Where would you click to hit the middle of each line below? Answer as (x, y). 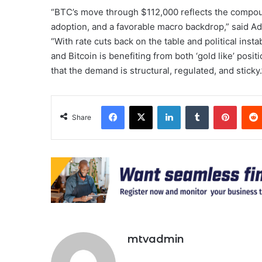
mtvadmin (156, 239)
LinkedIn (195, 105)
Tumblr (220, 105)
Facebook (142, 105)
